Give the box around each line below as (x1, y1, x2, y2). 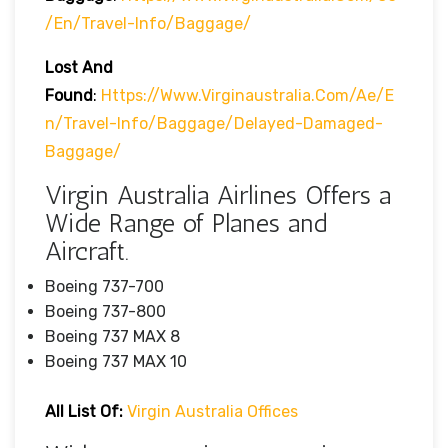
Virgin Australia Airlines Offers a (45, 179, 391, 211)
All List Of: (45, 401, 123, 421)
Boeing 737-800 (45, 301, 166, 321)
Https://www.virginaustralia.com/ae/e (101, 85, 394, 105)
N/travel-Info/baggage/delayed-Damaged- (45, 113, 383, 133)
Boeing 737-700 (45, 276, 164, 296)
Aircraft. (45, 235, 129, 267)
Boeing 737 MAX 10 (45, 351, 187, 371)
